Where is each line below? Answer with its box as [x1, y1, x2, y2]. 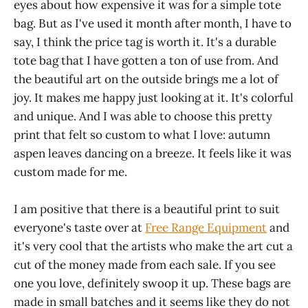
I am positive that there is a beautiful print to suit [14, 201, 280, 217]
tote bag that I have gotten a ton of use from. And [14, 53, 278, 69]
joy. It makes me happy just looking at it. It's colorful [14, 90, 294, 106]
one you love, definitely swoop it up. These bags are [14, 276, 291, 291]
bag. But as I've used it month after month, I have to [14, 16, 291, 32]
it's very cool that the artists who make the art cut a [14, 239, 293, 254]
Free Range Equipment [145, 220, 267, 236]
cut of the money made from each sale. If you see [14, 257, 276, 273]
